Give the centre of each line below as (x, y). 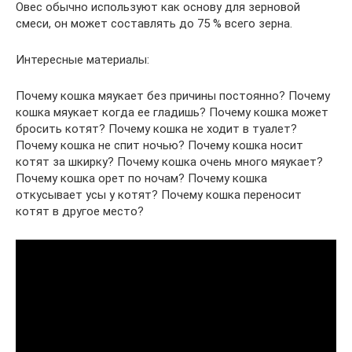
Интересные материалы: (82, 59)
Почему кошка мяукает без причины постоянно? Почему (173, 95)
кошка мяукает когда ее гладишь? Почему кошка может (172, 112)
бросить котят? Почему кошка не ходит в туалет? (156, 128)
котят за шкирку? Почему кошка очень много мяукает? (169, 161)
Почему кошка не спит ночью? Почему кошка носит (159, 145)
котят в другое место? (80, 211)
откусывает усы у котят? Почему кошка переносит (159, 194)
